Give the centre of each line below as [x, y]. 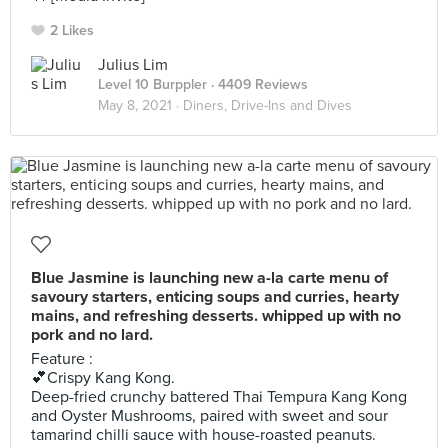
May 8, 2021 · [140, 105]
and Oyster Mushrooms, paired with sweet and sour [209, 416]
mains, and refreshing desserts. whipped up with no [216, 316]
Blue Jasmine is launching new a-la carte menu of [209, 278]
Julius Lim [133, 65]
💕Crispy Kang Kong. [103, 378]
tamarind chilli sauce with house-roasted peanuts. [203, 435]
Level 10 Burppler [152, 84]
